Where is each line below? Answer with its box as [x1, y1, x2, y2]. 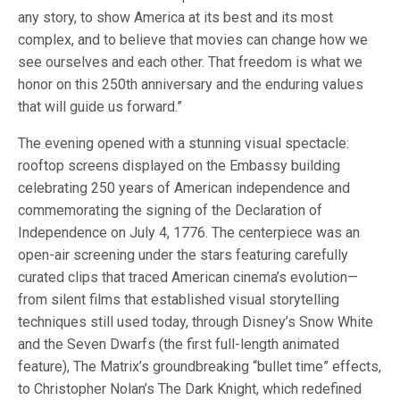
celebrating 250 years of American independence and [18, 179, 350, 197]
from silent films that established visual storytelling [18, 291, 339, 309]
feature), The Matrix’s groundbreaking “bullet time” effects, [18, 358, 381, 376]
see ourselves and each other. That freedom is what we [18, 54, 362, 71]
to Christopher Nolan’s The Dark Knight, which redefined [18, 380, 362, 398]
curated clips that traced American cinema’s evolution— [18, 269, 358, 287]
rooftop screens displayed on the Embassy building [18, 157, 340, 175]
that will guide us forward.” [18, 98, 182, 116]
